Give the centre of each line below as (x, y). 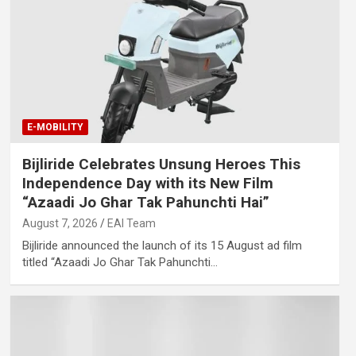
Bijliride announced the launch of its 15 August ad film (162, 246)
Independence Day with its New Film (147, 184)
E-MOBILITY (55, 128)
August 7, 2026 (60, 224)
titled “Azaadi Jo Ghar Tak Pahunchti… (120, 263)
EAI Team (131, 224)
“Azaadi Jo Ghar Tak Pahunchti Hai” (145, 203)
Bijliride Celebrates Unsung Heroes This (161, 164)
